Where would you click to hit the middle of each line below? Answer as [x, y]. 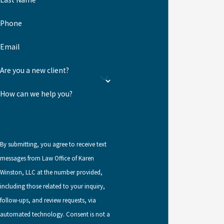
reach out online [125, 8]
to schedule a [179, 8]
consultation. [112, 22]
